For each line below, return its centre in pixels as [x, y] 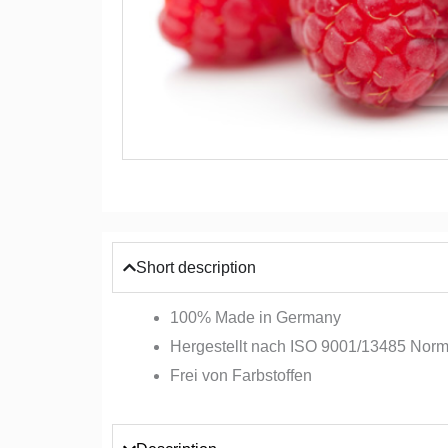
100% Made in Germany [255, 318]
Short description [196, 268]
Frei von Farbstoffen [241, 376]
